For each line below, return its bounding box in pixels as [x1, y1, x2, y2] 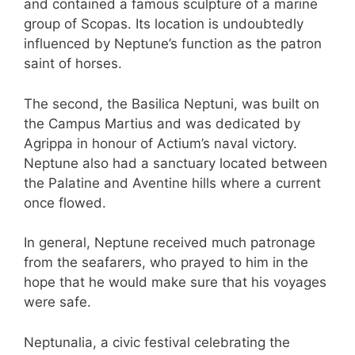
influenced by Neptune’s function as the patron [24, 36, 322, 52]
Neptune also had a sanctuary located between [24, 155, 327, 171]
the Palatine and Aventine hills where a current [24, 174, 321, 191]
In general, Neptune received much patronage [24, 235, 315, 251]
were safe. [24, 294, 91, 311]
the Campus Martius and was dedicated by [24, 115, 300, 132]
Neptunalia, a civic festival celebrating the [24, 334, 290, 350]
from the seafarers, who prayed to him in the [24, 254, 308, 271]
